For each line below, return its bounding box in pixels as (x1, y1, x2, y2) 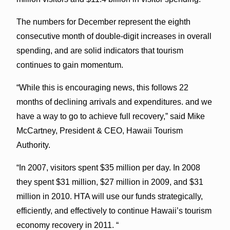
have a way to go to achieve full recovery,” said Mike (16, 111, 205, 121)
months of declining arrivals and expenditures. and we (16, 97, 212, 106)
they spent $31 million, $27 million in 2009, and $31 (16, 177, 203, 186)
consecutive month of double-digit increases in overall (16, 31, 212, 41)
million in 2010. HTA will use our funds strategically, (16, 191, 203, 201)
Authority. (16, 140, 50, 149)
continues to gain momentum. (16, 60, 123, 69)
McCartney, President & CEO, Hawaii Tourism (16, 126, 183, 135)
